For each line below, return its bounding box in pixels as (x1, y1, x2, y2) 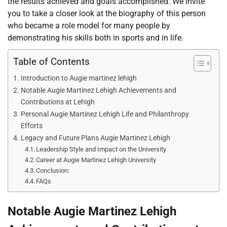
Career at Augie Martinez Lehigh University (36, 156, 157, 164)
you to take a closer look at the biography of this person (8, 9, 206, 19)
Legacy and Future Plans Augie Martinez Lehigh (20, 134, 170, 143)
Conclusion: (36, 167, 70, 175)
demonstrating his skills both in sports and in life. (8, 33, 183, 43)
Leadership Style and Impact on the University (36, 145, 167, 154)
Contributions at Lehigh (20, 98, 95, 107)
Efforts (20, 122, 43, 131)
